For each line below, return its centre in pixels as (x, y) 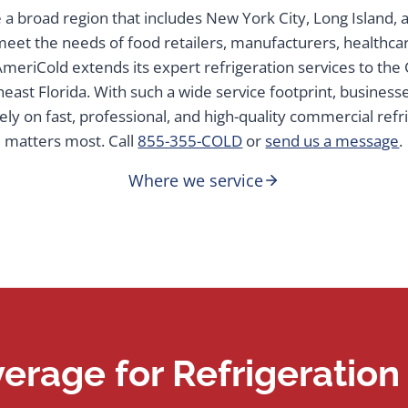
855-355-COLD (190, 140)
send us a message (332, 140)
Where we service (196, 180)
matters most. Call (71, 140)
